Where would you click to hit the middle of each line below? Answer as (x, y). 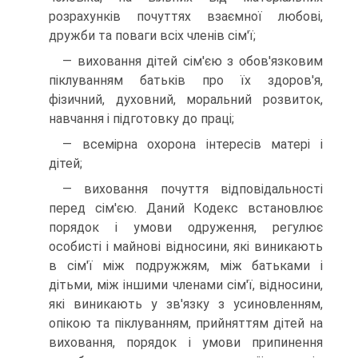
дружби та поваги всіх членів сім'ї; (152, 36)
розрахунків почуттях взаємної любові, (186, 16)
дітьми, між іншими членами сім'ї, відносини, (186, 285)
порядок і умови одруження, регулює (186, 227)
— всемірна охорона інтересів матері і (193, 144)
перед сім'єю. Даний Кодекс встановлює (186, 208)
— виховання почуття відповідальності (193, 189)
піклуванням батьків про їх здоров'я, (186, 80)
